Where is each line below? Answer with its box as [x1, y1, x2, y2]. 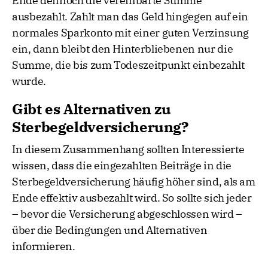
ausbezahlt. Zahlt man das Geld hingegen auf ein [12, 10, 249, 24]
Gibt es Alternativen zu [12, 99, 171, 119]
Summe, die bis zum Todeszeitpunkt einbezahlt [12, 58, 245, 72]
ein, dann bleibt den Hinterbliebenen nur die [12, 42, 233, 56]
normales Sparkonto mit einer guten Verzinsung [12, 26, 249, 40]
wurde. [12, 74, 46, 89]
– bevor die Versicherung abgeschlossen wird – [12, 207, 242, 221]
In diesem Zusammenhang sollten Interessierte [12, 142, 245, 157]
